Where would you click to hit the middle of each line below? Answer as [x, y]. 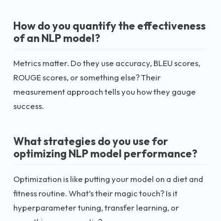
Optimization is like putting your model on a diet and [108, 179]
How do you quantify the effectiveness [110, 25]
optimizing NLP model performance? [105, 153]
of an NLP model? [57, 38]
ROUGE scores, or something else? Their [87, 77]
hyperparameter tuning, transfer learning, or [96, 207]
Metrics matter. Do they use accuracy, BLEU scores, [107, 63]
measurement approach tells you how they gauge [105, 92]
